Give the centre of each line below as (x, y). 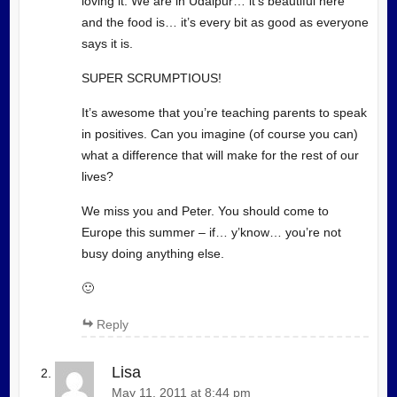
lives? (97, 176)
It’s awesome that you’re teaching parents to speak (224, 112)
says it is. (107, 43)
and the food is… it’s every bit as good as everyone (225, 22)
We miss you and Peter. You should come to (205, 210)
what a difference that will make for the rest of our (220, 155)
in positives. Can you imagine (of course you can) (219, 133)
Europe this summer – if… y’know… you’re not (211, 232)
